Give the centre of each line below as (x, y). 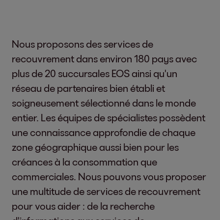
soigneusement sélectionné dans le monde (104, 102)
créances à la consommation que (84, 161)
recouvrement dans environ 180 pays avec (104, 58)
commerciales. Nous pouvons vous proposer (109, 176)
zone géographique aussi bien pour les (95, 147)
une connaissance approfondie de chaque (104, 132)
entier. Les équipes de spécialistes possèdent (109, 117)
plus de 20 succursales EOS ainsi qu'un (95, 73)
